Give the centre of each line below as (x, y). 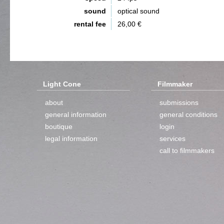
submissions (179, 102)
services (172, 138)
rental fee (90, 24)
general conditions (188, 114)
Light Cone (62, 84)
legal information (71, 138)
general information (76, 114)
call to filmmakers (187, 150)
